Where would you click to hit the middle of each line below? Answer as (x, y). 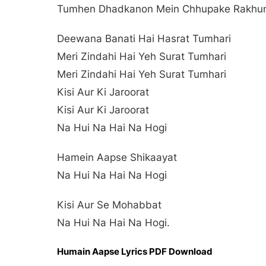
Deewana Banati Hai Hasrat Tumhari (144, 38)
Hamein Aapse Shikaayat (117, 157)
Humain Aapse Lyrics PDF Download (135, 251)
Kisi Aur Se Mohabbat (109, 205)
